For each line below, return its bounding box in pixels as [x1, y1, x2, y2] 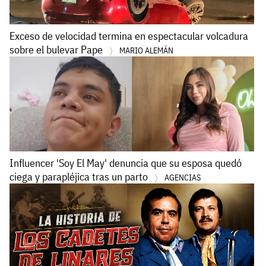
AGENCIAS [164, 172, 201, 183]
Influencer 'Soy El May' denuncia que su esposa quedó [9, 156, 242, 170]
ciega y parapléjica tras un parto [9, 169, 150, 183]
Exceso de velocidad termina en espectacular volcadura [9, 28, 248, 43]
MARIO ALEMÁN [119, 45, 173, 56]
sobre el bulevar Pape [9, 42, 105, 56]
